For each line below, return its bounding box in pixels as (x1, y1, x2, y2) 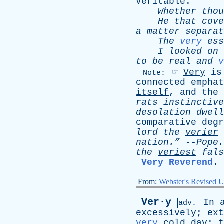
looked (169, 46, 202, 56)
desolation (136, 107, 191, 117)
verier (185, 127, 218, 137)
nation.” (136, 137, 180, 147)
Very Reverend (141, 157, 213, 167)
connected (136, 77, 185, 87)
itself (136, 87, 169, 97)
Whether (158, 6, 196, 16)
